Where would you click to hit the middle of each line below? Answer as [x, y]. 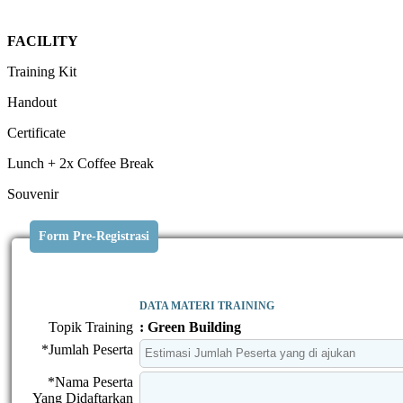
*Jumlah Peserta [87, 349]
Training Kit [42, 71]
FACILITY [43, 40]
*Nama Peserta [90, 381]
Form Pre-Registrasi [94, 236]
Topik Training [91, 327]
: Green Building [190, 327]
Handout [32, 102]
